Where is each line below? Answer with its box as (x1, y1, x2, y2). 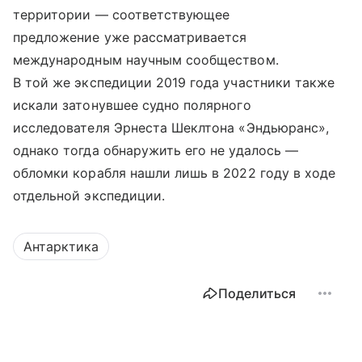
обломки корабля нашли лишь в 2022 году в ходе (13, 165, 336, 182)
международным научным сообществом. (13, 52, 279, 69)
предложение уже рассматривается (13, 29, 247, 46)
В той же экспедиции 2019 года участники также (13, 74, 335, 91)
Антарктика (23, 238, 99, 255)
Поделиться (218, 285, 296, 302)
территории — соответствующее (13, 6, 230, 23)
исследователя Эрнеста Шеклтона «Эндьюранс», (13, 120, 330, 137)
